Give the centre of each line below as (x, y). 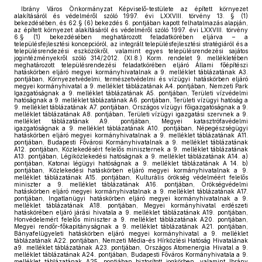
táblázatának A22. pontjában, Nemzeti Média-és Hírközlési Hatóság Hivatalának (131, 240)
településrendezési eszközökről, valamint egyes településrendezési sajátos (131, 51)
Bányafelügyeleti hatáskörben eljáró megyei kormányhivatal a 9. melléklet (131, 233)
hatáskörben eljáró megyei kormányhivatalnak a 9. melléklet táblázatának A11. (131, 135)
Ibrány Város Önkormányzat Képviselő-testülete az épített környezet (135, 9)
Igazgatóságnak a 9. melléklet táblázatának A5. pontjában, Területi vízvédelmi (131, 93)
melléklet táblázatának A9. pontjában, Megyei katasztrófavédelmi (131, 121)
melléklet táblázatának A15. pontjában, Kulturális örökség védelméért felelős (131, 177)
